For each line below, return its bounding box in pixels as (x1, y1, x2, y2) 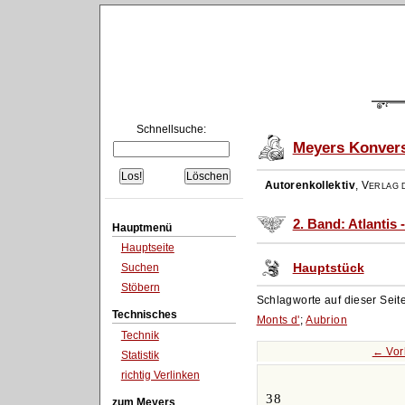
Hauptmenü (111, 221, 172, 234)
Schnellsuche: (137, 123, 207, 137)
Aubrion (306, 313, 347, 326)
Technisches (111, 308, 177, 322)
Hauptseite (120, 241, 174, 255)
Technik (120, 329, 159, 343)
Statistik (120, 348, 159, 362)
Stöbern (120, 280, 160, 294)
